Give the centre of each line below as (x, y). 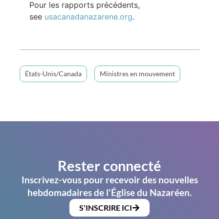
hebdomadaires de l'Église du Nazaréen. (109, 192)
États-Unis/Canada (53, 73)
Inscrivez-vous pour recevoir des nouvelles (109, 179)
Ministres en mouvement (137, 73)
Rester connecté (109, 165)
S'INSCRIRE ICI (106, 207)
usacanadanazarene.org (88, 17)
